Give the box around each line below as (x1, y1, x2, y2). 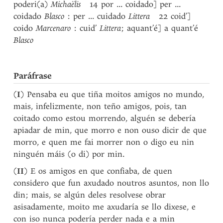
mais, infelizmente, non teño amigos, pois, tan (13, 102, 187, 111)
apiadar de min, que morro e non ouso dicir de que (13, 125, 207, 135)
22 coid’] (159, 11, 191, 21)
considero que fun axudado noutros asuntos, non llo (13, 178, 210, 188)
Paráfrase (13, 71, 52, 81)
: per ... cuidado (64, 11, 126, 21)
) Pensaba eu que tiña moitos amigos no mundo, (20, 90, 205, 99)
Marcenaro (36, 23, 71, 33)
